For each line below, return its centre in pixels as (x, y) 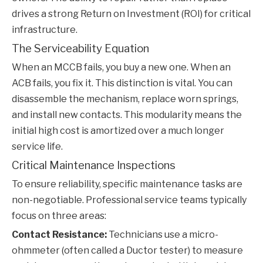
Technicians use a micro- (163, 235)
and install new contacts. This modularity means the (127, 115)
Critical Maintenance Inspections (94, 166)
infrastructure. (45, 30)
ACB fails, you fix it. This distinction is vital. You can (122, 83)
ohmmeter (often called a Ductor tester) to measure (127, 251)
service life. (37, 147)
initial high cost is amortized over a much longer (118, 131)
